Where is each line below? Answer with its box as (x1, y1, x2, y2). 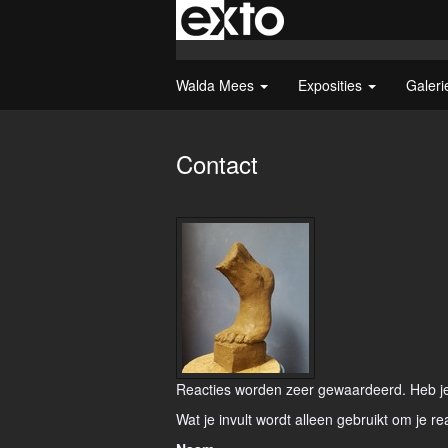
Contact (176, 146, 258, 181)
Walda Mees (176, 75, 258, 95)
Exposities (298, 75, 366, 95)
